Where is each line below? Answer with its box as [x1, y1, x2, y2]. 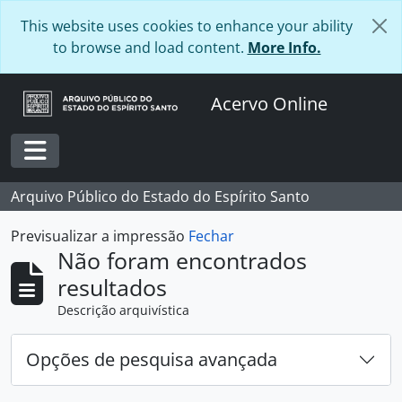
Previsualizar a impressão [11, 226, 188, 246]
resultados [57, 272, 167, 302]
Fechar [188, 226, 234, 246]
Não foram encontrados [57, 245, 307, 275]
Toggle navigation [34, 159, 179, 183]
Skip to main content [7, 4, 131, 22]
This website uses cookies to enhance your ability [21, 16, 353, 36]
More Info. [247, 38, 321, 57]
